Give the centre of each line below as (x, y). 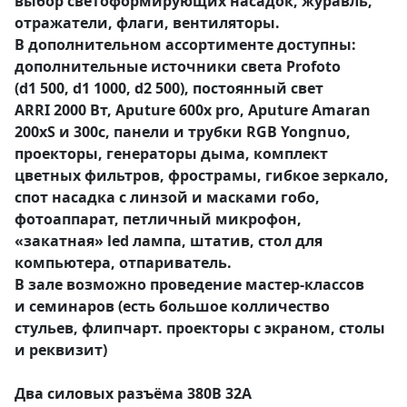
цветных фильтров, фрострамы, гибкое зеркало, (202, 175)
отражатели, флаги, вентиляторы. (147, 22)
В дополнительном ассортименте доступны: (185, 44)
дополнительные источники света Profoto (178, 66)
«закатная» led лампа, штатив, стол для (169, 240)
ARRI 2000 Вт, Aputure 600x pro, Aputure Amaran (193, 109)
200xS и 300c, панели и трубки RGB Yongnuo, (183, 131)
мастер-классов (305, 284)
